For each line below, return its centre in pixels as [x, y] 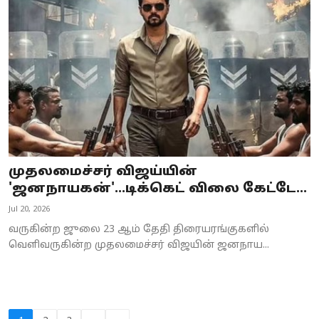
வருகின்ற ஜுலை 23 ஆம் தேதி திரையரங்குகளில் [139, 230]
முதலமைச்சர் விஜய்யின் [103, 172]
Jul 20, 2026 [29, 210]
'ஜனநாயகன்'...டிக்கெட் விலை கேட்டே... [158, 189]
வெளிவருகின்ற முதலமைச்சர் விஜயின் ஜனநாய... [139, 246]
